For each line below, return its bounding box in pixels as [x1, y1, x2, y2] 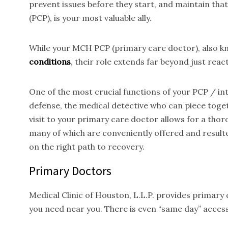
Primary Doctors [29, 163, 111, 179]
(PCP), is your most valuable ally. [29, 13, 152, 23]
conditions [29, 56, 71, 67]
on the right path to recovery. [29, 141, 145, 152]
